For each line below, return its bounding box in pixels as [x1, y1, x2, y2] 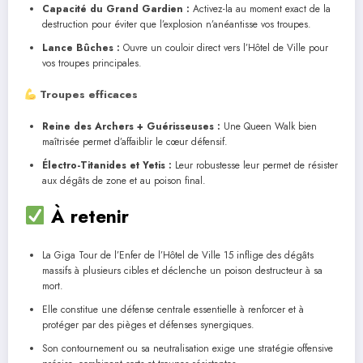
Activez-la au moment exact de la [190, 2, 331, 17]
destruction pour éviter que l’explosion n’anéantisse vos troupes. [42, 17, 311, 32]
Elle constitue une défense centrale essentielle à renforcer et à [42, 302, 304, 318]
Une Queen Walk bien [220, 118, 317, 134]
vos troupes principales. [42, 56, 142, 71]
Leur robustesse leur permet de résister [172, 157, 338, 173]
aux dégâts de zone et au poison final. [42, 173, 206, 188]
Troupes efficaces [36, 87, 139, 103]
